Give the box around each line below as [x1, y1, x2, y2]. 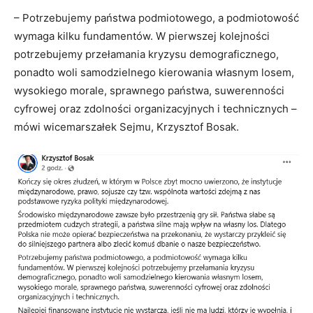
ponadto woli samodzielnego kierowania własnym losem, [14, 66, 294, 79]
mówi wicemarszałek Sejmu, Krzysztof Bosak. [14, 120, 239, 133]
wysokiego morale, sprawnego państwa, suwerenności [14, 84, 284, 97]
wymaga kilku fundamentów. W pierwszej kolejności [14, 29, 270, 43]
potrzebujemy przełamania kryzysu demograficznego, [14, 48, 279, 61]
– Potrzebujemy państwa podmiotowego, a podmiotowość [14, 11, 299, 24]
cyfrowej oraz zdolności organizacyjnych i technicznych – [14, 102, 297, 115]
